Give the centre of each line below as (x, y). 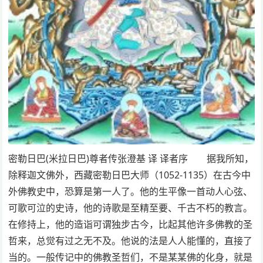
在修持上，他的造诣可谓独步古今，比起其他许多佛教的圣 (131, 224)
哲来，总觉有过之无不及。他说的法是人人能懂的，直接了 (131, 240)
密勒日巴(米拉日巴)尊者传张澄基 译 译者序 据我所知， (131, 158)
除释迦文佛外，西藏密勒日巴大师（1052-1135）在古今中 (130, 175)
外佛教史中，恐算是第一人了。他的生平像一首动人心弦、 (131, 191)
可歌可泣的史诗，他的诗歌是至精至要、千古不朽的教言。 (131, 208)
